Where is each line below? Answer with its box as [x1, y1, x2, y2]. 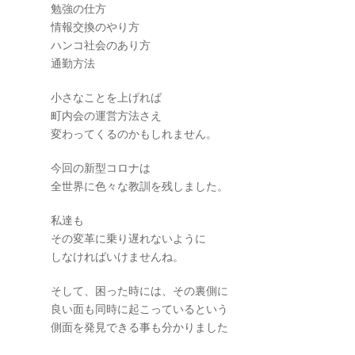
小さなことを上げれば [51, 91, 162, 104]
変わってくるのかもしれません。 [51, 128, 217, 140]
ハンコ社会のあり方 [51, 39, 151, 52]
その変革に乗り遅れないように [51, 232, 206, 245]
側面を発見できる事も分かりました [51, 321, 228, 334]
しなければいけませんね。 [51, 250, 184, 263]
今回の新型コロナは [51, 162, 151, 174]
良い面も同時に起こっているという [51, 303, 228, 315]
